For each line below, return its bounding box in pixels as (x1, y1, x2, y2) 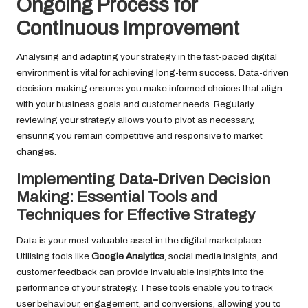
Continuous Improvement (16, 18, 239, 40)
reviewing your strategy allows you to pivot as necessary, (16, 115, 254, 126)
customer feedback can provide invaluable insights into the (16, 267, 264, 278)
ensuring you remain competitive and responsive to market (16, 131, 263, 142)
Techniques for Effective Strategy (16, 206, 255, 224)
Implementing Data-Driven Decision (16, 170, 270, 188)
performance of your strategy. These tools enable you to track (16, 283, 273, 294)
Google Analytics (91, 251, 164, 262)
